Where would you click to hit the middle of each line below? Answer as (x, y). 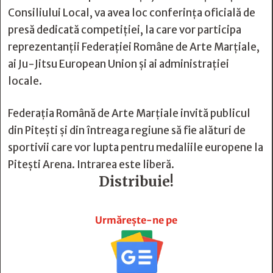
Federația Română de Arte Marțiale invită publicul (129, 113)
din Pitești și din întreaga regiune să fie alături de (127, 130)
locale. (25, 81)
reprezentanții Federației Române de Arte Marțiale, (134, 47)
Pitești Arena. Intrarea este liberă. (91, 165)
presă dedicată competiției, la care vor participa (125, 30)
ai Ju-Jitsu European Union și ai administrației (119, 64)
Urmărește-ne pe (136, 220)
